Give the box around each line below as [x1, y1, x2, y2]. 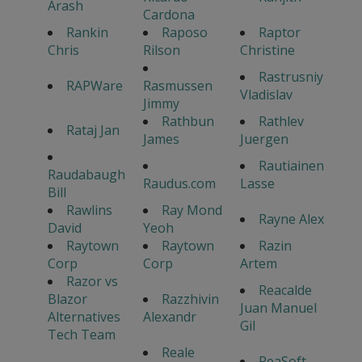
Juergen [239, 129, 288, 148]
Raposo [161, 23, 208, 41]
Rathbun [161, 112, 214, 130]
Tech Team [47, 325, 116, 343]
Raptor [258, 23, 301, 41]
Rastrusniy [258, 67, 323, 86]
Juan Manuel [239, 298, 317, 317]
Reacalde [258, 280, 312, 299]
